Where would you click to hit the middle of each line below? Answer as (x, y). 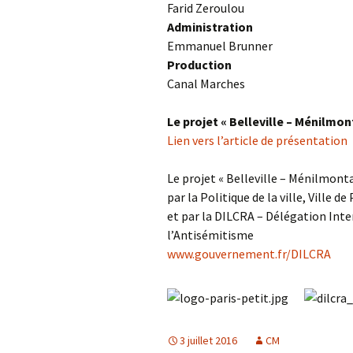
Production (199, 64)
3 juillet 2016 (208, 340)
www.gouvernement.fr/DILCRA (249, 253)
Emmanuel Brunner (220, 45)
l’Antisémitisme (210, 234)
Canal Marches (206, 83)
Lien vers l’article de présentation (257, 140)
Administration (210, 26)
